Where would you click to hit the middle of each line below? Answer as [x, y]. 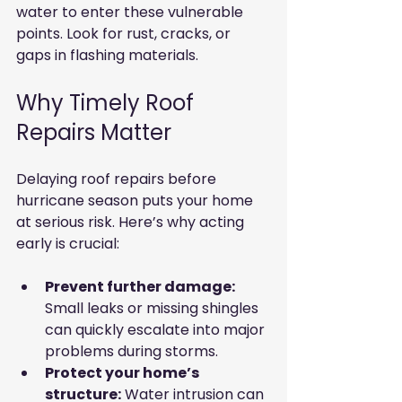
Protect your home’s [123, 373]
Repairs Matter [94, 133]
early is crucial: [68, 244]
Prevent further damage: [140, 287]
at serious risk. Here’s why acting [132, 223]
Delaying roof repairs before [118, 179]
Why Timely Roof [108, 103]
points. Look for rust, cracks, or [125, 34]
